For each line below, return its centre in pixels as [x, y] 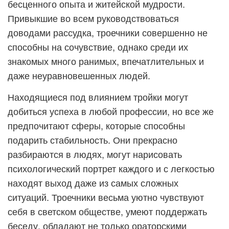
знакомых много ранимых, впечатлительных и [106, 61]
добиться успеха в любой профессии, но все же [111, 111]
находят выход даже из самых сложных [93, 182]
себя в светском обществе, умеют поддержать [107, 211]
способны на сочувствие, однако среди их [98, 47]
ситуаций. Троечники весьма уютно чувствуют [106, 197]
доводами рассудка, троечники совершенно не [108, 32]
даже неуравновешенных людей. [79, 75]
